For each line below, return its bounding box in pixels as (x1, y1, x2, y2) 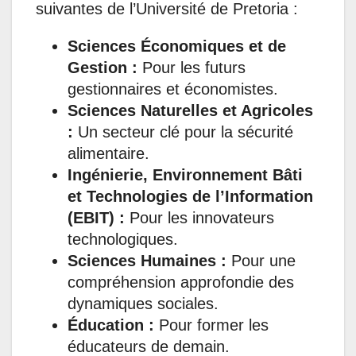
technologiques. (68, 230, 178, 248)
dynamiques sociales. (68, 294, 219, 312)
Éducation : (68, 315, 154, 334)
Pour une (226, 251, 296, 269)
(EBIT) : (68, 208, 125, 226)
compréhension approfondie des (68, 273, 294, 291)
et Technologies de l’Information (68, 187, 313, 205)
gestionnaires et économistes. (68, 79, 278, 98)
